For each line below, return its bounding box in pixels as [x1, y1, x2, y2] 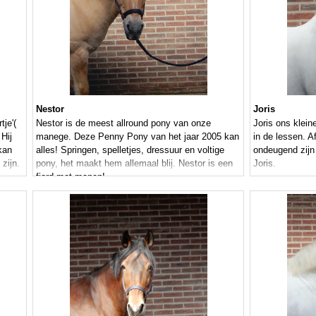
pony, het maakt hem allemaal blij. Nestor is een [36, 158, 233, 169]
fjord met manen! [36, 171, 105, 183]
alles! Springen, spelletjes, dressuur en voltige [36, 145, 224, 156]
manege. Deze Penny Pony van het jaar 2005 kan [36, 131, 239, 142]
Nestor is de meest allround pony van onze [36, 118, 211, 129]
